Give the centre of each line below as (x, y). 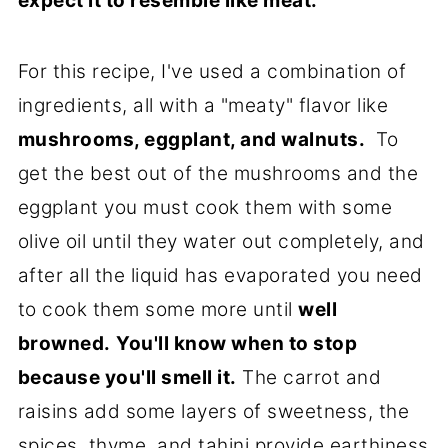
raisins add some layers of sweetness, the (213, 412)
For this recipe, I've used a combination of (212, 72)
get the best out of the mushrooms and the (218, 174)
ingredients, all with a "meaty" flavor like (203, 106)
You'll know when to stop (237, 344)
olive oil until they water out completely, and (221, 242)
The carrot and (309, 378)
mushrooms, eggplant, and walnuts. (191, 140)
